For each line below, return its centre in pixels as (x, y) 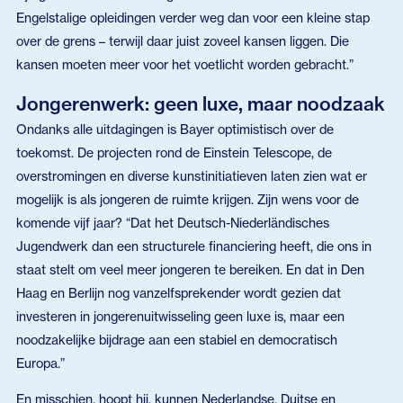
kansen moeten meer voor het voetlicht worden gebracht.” (184, 65)
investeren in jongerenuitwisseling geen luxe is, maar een (180, 316)
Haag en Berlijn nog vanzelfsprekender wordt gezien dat (178, 292)
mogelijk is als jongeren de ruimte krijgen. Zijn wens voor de (187, 199)
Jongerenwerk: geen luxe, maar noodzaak (200, 103)
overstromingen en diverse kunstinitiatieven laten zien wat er (191, 175)
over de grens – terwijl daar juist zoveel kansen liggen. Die (182, 41)
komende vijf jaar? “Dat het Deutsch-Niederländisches (172, 222)
